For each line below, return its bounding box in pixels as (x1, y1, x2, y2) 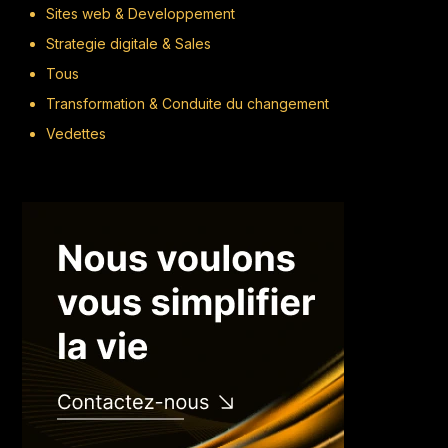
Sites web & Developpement (46, 5, 236, 23)
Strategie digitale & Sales (46, 35, 212, 53)
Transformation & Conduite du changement (46, 95, 330, 113)
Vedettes (46, 125, 107, 143)
